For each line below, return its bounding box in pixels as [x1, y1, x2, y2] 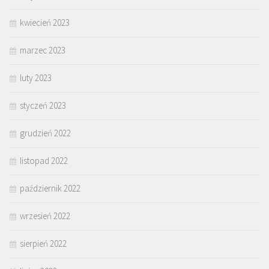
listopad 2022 [20, 155, 68, 167]
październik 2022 [20, 183, 80, 195]
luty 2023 [20, 72, 52, 84]
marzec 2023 [20, 44, 65, 56]
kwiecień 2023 [20, 17, 70, 29]
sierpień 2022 [20, 238, 67, 250]
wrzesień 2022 [20, 210, 70, 222]
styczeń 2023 [20, 100, 66, 112]
